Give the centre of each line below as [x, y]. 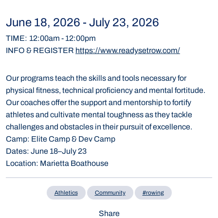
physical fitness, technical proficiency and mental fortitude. [106, 91]
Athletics [66, 192]
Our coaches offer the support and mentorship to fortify [99, 103]
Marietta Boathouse [73, 163]
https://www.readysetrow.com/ [128, 51]
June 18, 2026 [43, 23]
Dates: [18, 151]
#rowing [153, 192]
